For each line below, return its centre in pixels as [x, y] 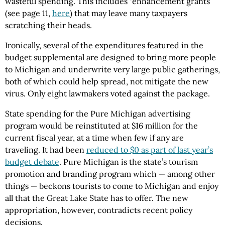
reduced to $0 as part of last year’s [150, 150]
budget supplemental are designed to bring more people [110, 58]
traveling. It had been [46, 150]
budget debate [32, 162]
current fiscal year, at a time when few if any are [94, 138]
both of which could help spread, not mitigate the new [107, 82]
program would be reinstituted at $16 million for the [101, 126]
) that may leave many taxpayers [129, 13]
